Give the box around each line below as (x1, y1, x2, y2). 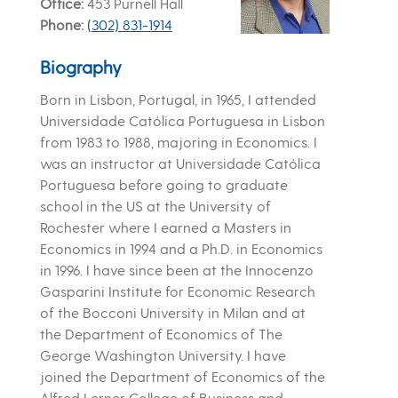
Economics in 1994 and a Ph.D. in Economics (39, 240, 322, 258)
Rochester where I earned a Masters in (39, 219, 291, 236)
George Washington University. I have (39, 346, 286, 364)
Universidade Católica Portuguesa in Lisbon (39, 112, 325, 130)
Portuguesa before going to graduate (39, 176, 288, 194)
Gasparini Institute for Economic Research (39, 283, 315, 300)
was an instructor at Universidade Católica (39, 155, 321, 172)
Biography (39, 56, 122, 78)
